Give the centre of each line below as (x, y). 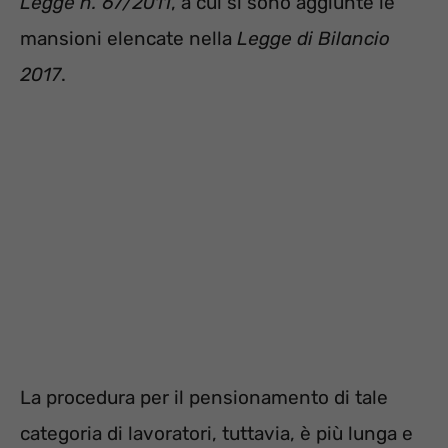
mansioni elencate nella (128, 39)
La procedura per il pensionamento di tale (204, 397)
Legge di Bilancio (313, 39)
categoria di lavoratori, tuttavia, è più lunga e (216, 433)
